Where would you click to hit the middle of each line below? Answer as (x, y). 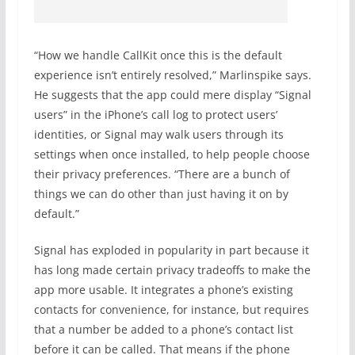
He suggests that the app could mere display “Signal (172, 95)
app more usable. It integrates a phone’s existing (163, 290)
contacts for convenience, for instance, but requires (171, 309)
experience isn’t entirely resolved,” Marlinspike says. (172, 75)
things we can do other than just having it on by (161, 194)
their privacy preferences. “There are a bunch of (162, 174)
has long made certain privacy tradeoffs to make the (172, 270)
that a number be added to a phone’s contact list (163, 329)
